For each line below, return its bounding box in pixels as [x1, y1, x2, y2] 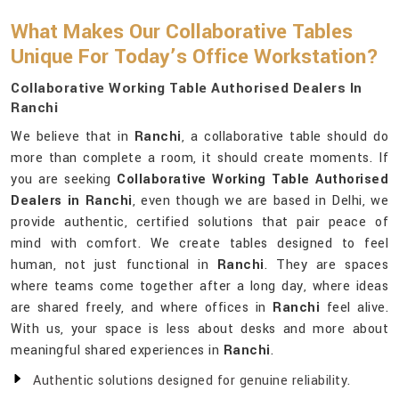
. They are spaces [264, 256, 388, 275]
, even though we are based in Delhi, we [132, 191, 388, 211]
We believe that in [11, 127, 134, 147]
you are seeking [11, 170, 117, 190]
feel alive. [320, 298, 389, 318]
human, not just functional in [11, 256, 217, 275]
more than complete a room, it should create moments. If [11, 149, 388, 168]
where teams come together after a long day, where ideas [11, 277, 388, 297]
